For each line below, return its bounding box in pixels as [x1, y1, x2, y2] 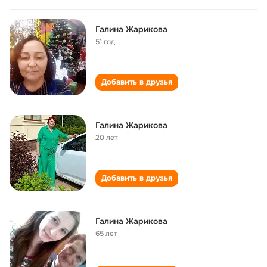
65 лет [95, 229, 117, 238]
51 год [95, 37, 115, 46]
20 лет [95, 133, 118, 142]
